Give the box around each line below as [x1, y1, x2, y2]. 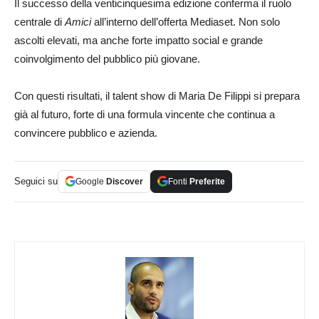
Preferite [189, 176, 225, 187]
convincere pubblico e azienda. [14, 126, 157, 139]
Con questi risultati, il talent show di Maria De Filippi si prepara [14, 89, 300, 102]
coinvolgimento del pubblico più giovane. [14, 52, 200, 65]
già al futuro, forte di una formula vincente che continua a [14, 108, 275, 120]
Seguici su [14, 175, 58, 187]
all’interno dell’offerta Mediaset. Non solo [91, 15, 280, 28]
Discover [106, 176, 143, 187]
